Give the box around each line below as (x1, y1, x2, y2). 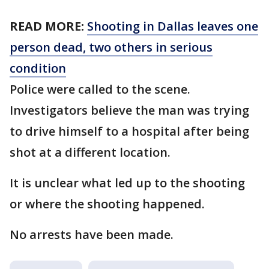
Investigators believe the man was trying (10, 102, 249, 118)
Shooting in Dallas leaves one (87, 18, 258, 34)
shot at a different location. (10, 144, 171, 160)
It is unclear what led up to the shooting (10, 175, 245, 191)
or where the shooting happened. (10, 196, 205, 212)
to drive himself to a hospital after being (10, 123, 249, 139)
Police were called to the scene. (10, 81, 190, 97)
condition (10, 60, 66, 76)
